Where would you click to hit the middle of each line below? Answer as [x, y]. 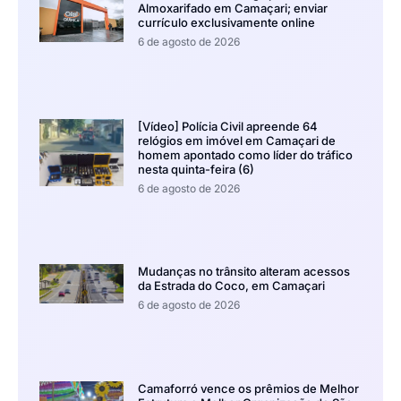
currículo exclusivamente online [226, 22]
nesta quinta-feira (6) [196, 170]
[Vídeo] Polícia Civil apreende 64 [227, 127]
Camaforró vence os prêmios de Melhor [248, 389]
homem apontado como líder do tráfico [245, 155]
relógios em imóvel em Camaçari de [236, 141]
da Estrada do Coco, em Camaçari [231, 286]
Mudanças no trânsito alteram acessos [243, 272]
